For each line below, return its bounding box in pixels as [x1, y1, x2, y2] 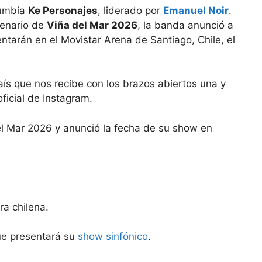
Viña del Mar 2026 [47, 19, 137, 31]
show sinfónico [78, 230, 148, 242]
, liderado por [98, 4, 163, 16]
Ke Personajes [28, 4, 98, 16]
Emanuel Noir [163, 4, 229, 16]
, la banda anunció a [137, 19, 233, 31]
